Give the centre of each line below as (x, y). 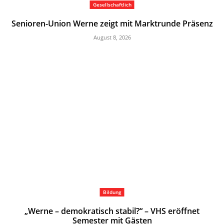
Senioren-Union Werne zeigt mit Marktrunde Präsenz (112, 23)
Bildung (112, 192)
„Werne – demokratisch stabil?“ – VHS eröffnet (112, 211)
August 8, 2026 (112, 37)
